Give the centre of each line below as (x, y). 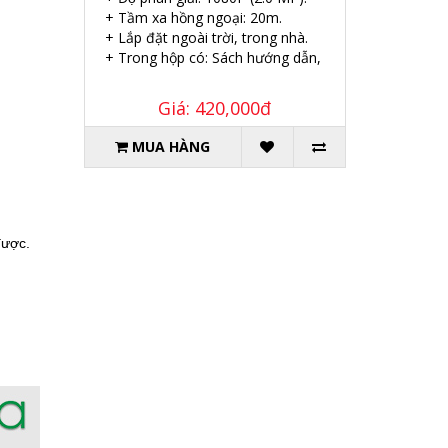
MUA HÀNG (171, 147)
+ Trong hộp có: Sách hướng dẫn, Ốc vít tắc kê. (256, 58)
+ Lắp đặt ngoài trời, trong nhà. (206, 38)
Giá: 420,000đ (215, 108)
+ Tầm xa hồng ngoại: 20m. (193, 18)
